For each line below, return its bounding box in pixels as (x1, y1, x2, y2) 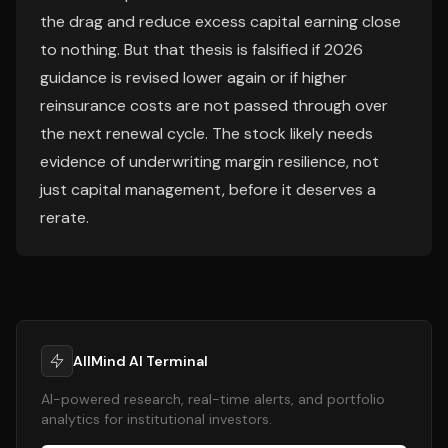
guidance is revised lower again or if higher (40, 67, 347, 88)
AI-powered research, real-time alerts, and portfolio (41, 390, 385, 408)
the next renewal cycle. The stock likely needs (40, 123, 373, 144)
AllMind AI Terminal (73, 352, 208, 370)
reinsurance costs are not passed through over (40, 95, 388, 116)
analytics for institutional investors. (41, 410, 272, 428)
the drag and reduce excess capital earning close (40, 11, 401, 32)
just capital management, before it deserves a (40, 179, 376, 200)
